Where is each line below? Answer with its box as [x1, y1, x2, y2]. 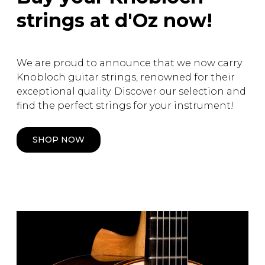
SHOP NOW [33, 134, 85, 146]
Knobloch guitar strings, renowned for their [17, 72, 235, 83]
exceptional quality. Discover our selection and [17, 86, 246, 98]
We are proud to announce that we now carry [17, 57, 242, 69]
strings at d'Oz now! [17, 9, 212, 33]
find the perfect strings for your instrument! [17, 100, 234, 112]
